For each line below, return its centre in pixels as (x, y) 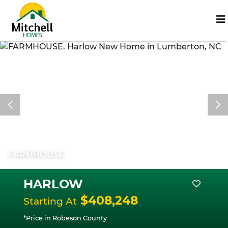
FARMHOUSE (36, 154)
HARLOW (53, 184)
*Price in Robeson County (65, 218)
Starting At (50, 201)
